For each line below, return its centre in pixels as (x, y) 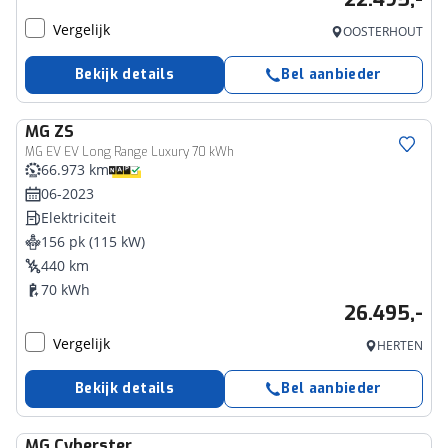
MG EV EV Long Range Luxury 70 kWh (129, 152)
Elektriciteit (78, 217)
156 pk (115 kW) (93, 241)
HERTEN (400, 345)
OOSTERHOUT (383, 31)
